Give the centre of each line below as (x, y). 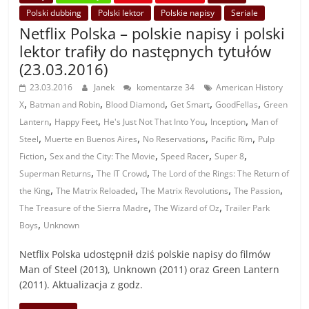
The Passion (257, 191)
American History (250, 88)
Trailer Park (248, 208)
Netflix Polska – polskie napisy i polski (152, 33)
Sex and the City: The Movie (103, 157)
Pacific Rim (232, 139)
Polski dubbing (54, 13)
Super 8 (230, 157)
